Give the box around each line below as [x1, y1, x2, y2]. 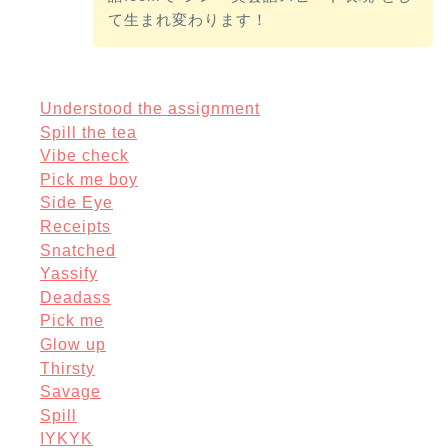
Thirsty [40, 359, 95, 377]
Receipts [40, 217, 111, 235]
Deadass [40, 288, 111, 306]
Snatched [40, 241, 116, 259]
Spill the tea [40, 123, 137, 141]
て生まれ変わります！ [107, 11, 268, 29]
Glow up [40, 335, 106, 353]
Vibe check [40, 147, 129, 165]
